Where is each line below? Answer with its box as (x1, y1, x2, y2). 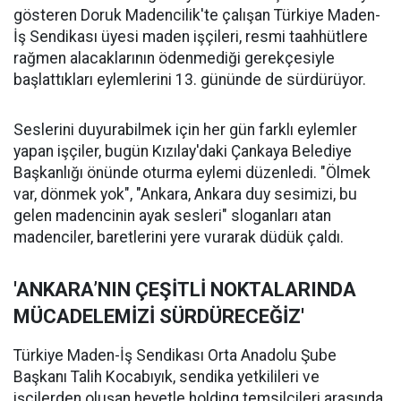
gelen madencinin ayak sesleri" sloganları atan (13, 207, 331, 225)
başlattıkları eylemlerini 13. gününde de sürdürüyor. (13, 71, 366, 89)
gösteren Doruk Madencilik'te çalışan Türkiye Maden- (13, 6, 380, 24)
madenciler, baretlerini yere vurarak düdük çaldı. (13, 228, 344, 246)
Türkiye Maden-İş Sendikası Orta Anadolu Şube (13, 346, 337, 364)
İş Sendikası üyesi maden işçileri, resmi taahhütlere (13, 28, 368, 46)
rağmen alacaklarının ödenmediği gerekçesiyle (13, 49, 335, 67)
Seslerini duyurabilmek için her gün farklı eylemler (13, 121, 357, 139)
